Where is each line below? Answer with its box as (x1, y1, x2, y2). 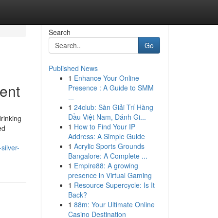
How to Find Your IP (73, 122, 135, 131)
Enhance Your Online (73, 73, 139, 83)
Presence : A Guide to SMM (68, 83, 154, 92)
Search (48, 27, 71, 37)
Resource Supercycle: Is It (73, 180, 155, 190)
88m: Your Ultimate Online (73, 200, 155, 209)
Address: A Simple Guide (68, 131, 145, 141)
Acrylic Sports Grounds (73, 141, 145, 151)
